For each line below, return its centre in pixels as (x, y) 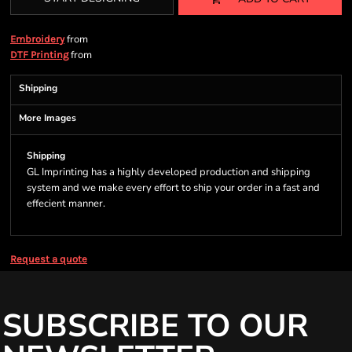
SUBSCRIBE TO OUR (155, 326)
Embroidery (37, 39)
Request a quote (49, 259)
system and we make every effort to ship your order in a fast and (173, 188)
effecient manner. (66, 203)
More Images (48, 118)
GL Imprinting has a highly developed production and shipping (169, 172)
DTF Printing (39, 55)
